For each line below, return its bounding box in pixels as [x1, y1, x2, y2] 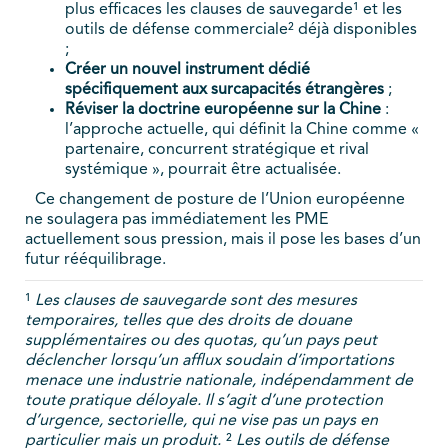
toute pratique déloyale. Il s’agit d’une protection [25, 393, 383, 410]
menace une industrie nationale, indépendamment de [25, 373, 413, 390]
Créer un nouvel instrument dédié [65, 62, 310, 79]
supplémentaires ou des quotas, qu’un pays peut [25, 333, 377, 350]
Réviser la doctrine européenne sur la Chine [65, 102, 381, 119]
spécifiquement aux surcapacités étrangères [65, 82, 384, 99]
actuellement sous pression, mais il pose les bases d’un [25, 232, 421, 249]
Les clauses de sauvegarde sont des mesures [35, 293, 357, 310]
